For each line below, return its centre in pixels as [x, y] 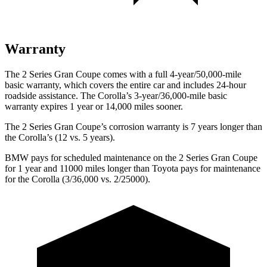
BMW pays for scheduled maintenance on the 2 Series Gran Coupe [131, 157]
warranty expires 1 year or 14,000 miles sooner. [94, 106]
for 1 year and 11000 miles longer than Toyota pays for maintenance [133, 168]
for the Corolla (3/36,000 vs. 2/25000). [77, 179]
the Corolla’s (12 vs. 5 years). [60, 137]
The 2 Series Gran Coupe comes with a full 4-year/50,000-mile [123, 74]
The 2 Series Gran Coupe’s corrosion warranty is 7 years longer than [133, 126]
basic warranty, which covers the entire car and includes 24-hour [125, 85]
